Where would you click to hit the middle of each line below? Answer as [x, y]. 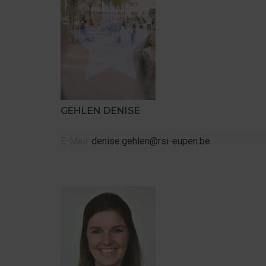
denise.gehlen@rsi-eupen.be [150, 141]
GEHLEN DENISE [100, 111]
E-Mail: [75, 141]
